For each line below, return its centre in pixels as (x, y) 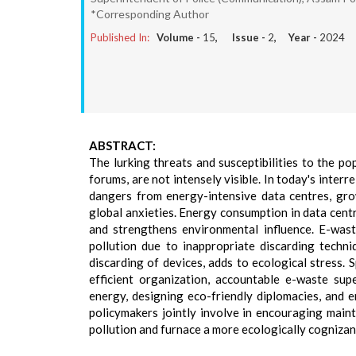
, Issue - (242, 37)
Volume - (180, 37)
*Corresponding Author (150, 14)
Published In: (120, 37)
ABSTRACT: (122, 145)
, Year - (297, 37)
